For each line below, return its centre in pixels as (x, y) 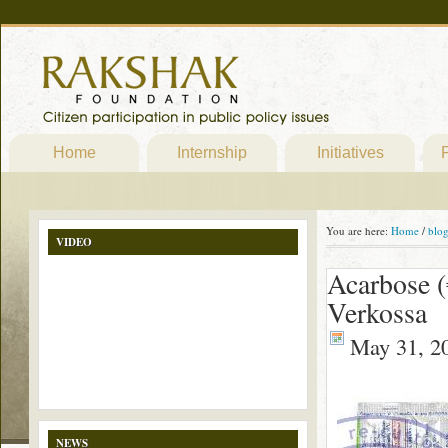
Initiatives (350, 152)
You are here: (358, 230)
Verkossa (377, 312)
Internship (212, 152)
